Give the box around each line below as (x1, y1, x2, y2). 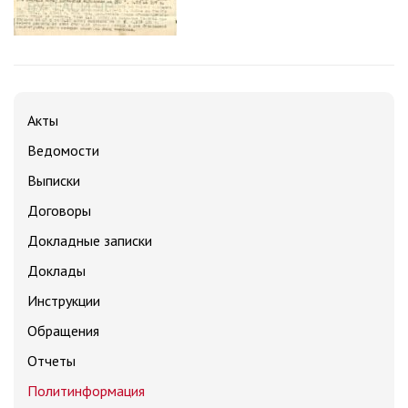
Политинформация (27, 382, 145, 400)
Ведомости (27, 141, 99, 159)
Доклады (27, 261, 86, 280)
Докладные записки (27, 231, 152, 250)
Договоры (27, 201, 91, 219)
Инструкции (27, 291, 100, 310)
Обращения (27, 321, 99, 340)
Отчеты (27, 352, 76, 370)
